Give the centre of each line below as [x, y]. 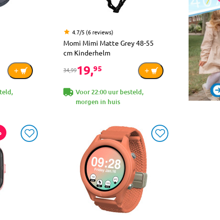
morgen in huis [98, 101]
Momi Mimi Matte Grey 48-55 [109, 42]
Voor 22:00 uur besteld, [110, 92]
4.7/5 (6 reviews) [93, 32]
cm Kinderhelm [87, 52]
